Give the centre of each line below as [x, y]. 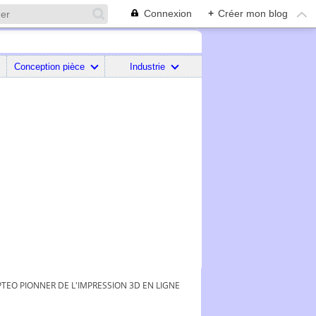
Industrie [147, 66]
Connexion [168, 13]
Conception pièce [50, 66]
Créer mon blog [253, 13]
